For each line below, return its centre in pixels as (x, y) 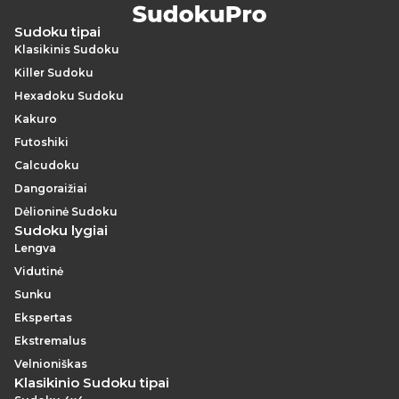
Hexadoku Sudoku (69, 96)
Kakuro (36, 119)
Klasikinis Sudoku (67, 50)
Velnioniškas (51, 364)
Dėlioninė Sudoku (66, 212)
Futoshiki (41, 142)
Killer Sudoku (54, 73)
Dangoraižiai (51, 189)
